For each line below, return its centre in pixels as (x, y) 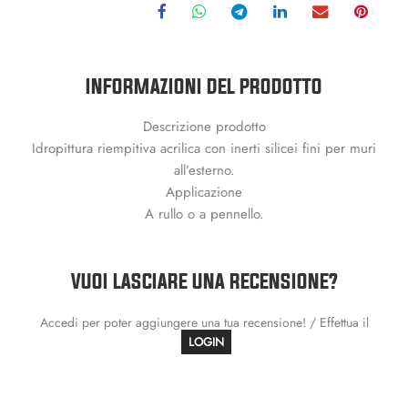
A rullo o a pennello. (204, 214)
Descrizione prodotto (204, 126)
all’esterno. (204, 170)
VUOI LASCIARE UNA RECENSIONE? (204, 280)
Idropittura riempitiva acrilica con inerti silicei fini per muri (204, 148)
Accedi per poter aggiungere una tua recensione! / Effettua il (204, 322)
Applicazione (204, 192)
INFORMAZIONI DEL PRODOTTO (204, 86)
